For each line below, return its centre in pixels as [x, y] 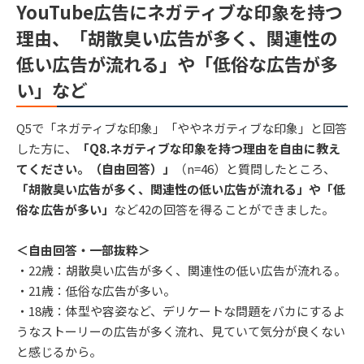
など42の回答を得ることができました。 [224, 210]
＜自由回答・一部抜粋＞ [83, 250]
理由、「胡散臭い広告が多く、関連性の [177, 38]
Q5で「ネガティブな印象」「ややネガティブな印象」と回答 [182, 128]
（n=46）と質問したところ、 [255, 169]
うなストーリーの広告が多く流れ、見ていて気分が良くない [181, 331]
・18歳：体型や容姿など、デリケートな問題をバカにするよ [181, 311]
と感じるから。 [59, 352]
